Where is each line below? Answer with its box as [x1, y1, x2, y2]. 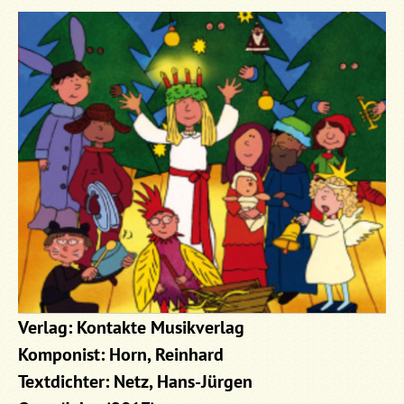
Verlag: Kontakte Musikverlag [18, 315, 244, 339]
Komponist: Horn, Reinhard [18, 342, 224, 366]
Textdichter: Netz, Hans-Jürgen [18, 369, 252, 393]
